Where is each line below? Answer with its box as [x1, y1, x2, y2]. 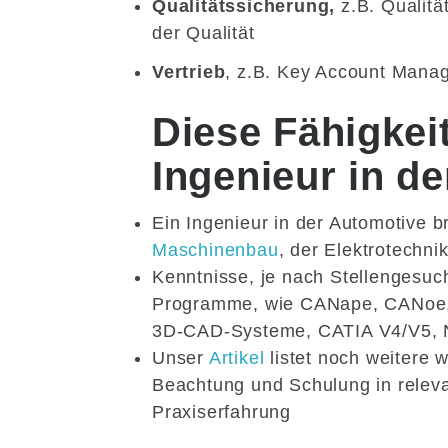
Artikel [208, 348, 265, 369]
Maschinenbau [152, 240, 279, 261]
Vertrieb [152, 62, 226, 83]
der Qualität [152, 23, 255, 44]
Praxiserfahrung [152, 402, 292, 423]
